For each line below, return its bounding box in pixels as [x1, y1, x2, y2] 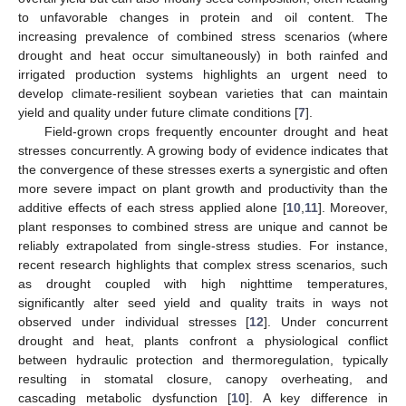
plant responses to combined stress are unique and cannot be [18, 219, 388, 235]
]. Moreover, [317, 200, 388, 216]
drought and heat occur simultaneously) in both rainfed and [18, 48, 388, 63]
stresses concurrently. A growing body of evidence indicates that [18, 143, 388, 159]
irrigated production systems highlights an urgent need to [18, 67, 388, 82]
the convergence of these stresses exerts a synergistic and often [18, 162, 388, 178]
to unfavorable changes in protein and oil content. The [18, 10, 388, 25]
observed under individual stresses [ [18, 314, 250, 330]
